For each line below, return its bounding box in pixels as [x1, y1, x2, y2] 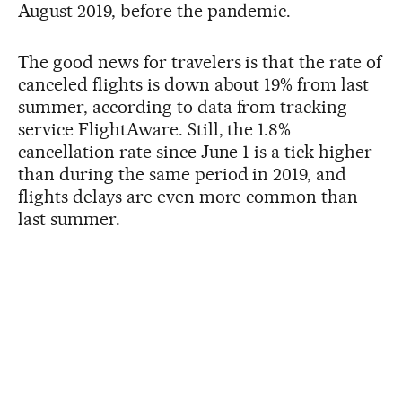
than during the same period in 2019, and [18, 163, 347, 186]
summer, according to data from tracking [18, 96, 348, 118]
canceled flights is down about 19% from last [18, 74, 370, 96]
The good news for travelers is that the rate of [18, 51, 382, 74]
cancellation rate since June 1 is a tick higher [18, 141, 373, 163]
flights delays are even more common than [18, 186, 359, 208]
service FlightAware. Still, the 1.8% [18, 118, 292, 141]
